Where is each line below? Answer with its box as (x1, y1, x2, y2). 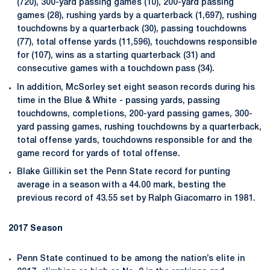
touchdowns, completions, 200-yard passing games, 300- (17, 110, 253, 118)
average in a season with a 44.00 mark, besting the (17, 181, 226, 190)
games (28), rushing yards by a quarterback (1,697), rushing (17, 11, 257, 20)
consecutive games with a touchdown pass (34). (17, 64, 215, 73)
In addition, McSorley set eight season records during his (17, 83, 255, 92)
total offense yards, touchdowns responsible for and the (17, 136, 253, 145)
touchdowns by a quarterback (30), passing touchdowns (17, 25, 246, 33)
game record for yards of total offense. (17, 149, 180, 158)
